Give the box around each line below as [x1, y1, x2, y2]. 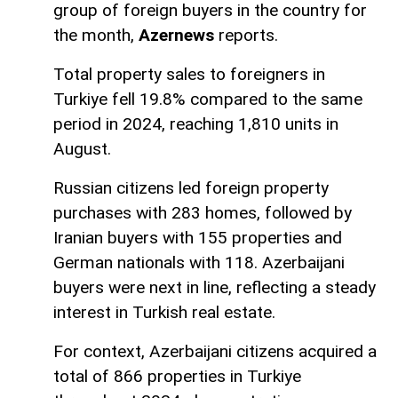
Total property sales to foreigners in [53, 64, 325, 85]
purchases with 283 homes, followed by [53, 203, 352, 224]
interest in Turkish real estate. [53, 302, 275, 323]
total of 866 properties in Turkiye [53, 366, 301, 387]
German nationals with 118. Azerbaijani [53, 252, 345, 274]
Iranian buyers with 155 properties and [53, 227, 342, 249]
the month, [53, 25, 139, 46]
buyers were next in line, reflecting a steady [53, 277, 376, 298]
